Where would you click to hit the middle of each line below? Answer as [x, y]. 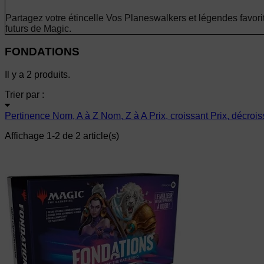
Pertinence [29, 115]
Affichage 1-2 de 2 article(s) [62, 136]
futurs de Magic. [38, 28]
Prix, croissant [180, 115]
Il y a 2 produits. [37, 74]
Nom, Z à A [125, 115]
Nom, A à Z [77, 115]
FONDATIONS [42, 52]
